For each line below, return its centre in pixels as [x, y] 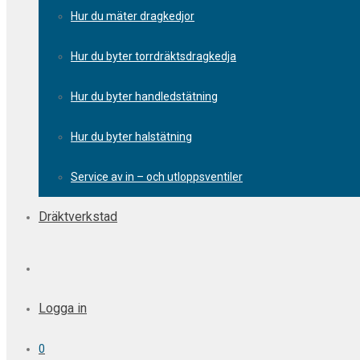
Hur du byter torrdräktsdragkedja [153, 56]
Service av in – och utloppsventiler [157, 177]
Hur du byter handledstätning [144, 96]
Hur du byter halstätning [131, 137]
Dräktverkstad [78, 217]
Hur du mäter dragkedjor [133, 16]
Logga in [63, 308]
